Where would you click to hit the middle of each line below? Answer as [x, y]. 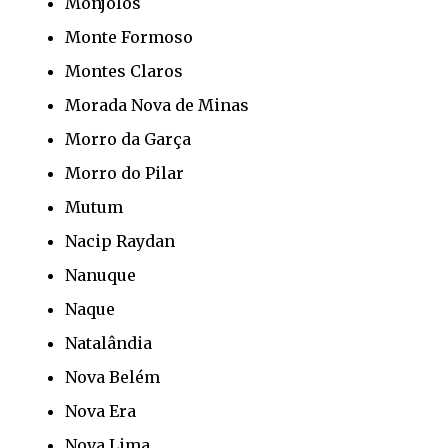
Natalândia [108, 342]
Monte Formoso [129, 36]
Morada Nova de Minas [157, 104]
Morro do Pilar [124, 172]
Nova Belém [112, 376]
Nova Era [100, 410]
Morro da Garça [128, 138]
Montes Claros [124, 70]
